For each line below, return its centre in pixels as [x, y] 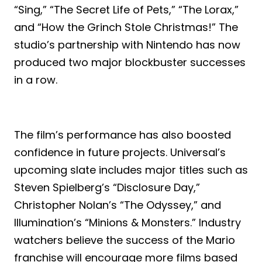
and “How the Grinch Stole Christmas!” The [126, 27]
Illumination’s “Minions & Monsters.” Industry [127, 222]
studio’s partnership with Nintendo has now [127, 44]
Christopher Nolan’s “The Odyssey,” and [118, 205]
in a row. [36, 80]
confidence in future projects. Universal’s [120, 152]
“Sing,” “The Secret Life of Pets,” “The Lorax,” [126, 9]
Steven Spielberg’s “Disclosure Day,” [107, 187]
